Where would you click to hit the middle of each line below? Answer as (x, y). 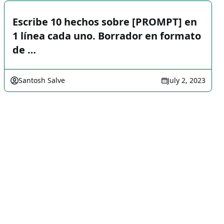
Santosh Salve (42, 80)
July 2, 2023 (186, 80)
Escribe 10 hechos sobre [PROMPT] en (105, 22)
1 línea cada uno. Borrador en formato (107, 36)
